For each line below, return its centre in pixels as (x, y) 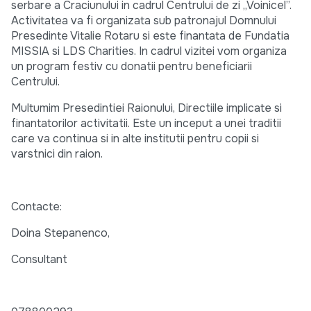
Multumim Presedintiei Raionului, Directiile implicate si (146, 108)
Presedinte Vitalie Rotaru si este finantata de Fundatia (150, 36)
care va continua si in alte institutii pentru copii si (135, 139)
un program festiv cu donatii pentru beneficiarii (132, 67)
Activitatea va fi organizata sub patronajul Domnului (144, 21)
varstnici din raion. (57, 154)
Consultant (39, 260)
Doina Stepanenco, (60, 233)
